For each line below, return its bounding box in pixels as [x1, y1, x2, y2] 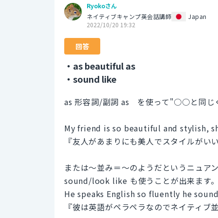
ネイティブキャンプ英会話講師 [87, 12, 171, 20]
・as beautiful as [64, 59, 135, 72]
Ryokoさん [87, 1, 117, 10]
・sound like [64, 72, 116, 85]
